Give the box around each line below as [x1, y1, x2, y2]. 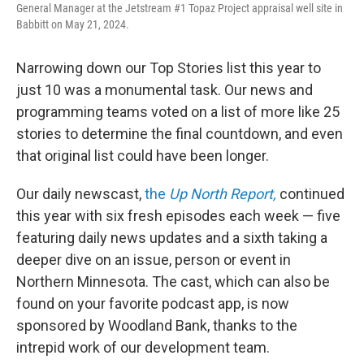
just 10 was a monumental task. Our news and [16, 80, 313, 98]
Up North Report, [169, 184, 276, 202]
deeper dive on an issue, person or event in [16, 250, 291, 268]
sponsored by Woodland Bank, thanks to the [16, 316, 297, 334]
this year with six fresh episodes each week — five [16, 206, 340, 224]
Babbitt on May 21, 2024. [16, 17, 129, 31]
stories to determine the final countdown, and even [16, 124, 343, 142]
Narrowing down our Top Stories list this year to [16, 58, 321, 76]
